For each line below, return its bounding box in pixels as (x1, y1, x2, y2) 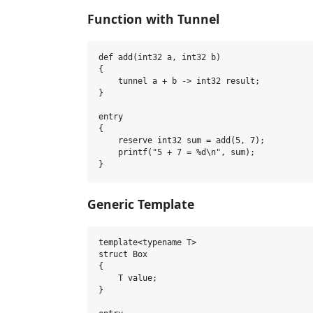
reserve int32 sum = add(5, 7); (99, 136, 265, 146)
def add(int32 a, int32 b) (99, 52, 221, 63)
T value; (99, 273, 157, 284)
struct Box (99, 249, 147, 260)
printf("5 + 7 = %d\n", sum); (99, 147, 255, 158)
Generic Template (87, 196, 194, 212)
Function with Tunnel (87, 10, 219, 27)
